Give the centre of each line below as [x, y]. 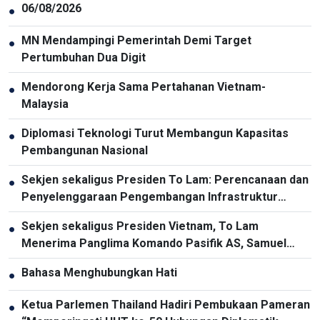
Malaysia [45, 104]
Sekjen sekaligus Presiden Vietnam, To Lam [140, 226]
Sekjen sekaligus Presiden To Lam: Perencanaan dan [165, 180]
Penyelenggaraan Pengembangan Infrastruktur [150, 197]
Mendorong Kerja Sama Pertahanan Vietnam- [144, 87]
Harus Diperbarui [67, 214]
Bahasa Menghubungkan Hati [99, 273]
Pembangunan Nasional [85, 151]
